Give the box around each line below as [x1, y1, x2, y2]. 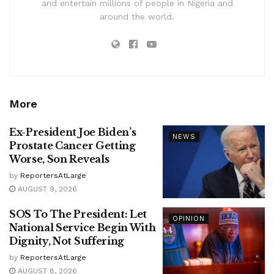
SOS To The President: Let [9, 208, 147, 221]
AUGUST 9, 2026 [15, 184, 77, 193]
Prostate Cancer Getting [9, 139, 136, 152]
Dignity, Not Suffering [9, 235, 124, 248]
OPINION [172, 215, 205, 223]
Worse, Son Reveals [9, 152, 109, 165]
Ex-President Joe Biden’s [9, 125, 136, 138]
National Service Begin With [9, 221, 156, 234]
